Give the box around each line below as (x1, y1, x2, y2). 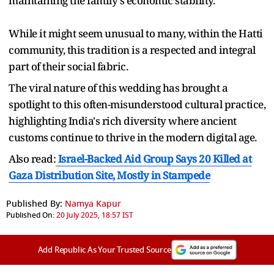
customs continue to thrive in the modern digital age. (9, 130, 257, 144)
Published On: (6, 209, 54, 221)
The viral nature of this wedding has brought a (9, 80, 228, 95)
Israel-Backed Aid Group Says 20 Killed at (57, 151, 251, 166)
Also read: (9, 151, 56, 166)
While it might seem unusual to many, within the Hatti (9, 26, 263, 40)
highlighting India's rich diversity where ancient (9, 113, 237, 128)
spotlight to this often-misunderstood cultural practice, (9, 97, 265, 111)
